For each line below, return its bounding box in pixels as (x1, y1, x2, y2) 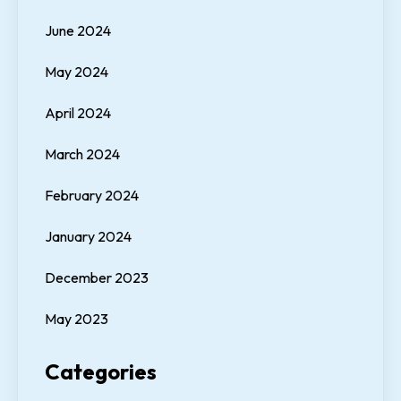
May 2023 (45, 310, 108, 328)
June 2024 (45, 21, 111, 40)
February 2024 (45, 186, 139, 205)
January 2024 (45, 227, 132, 246)
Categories (45, 358, 157, 386)
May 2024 (45, 63, 108, 81)
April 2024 (45, 104, 111, 123)
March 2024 (45, 145, 120, 164)
